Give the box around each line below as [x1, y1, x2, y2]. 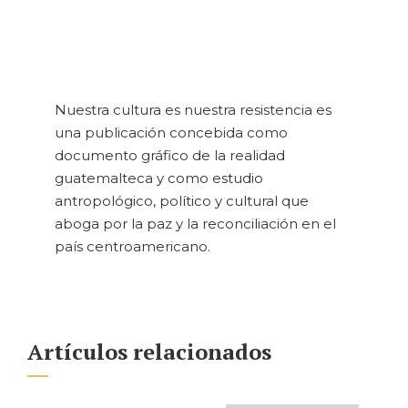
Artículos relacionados [27, 337, 271, 367]
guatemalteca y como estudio [55, 169, 263, 188]
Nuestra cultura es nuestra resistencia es [55, 101, 331, 119]
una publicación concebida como [55, 124, 288, 142]
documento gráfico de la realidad [55, 147, 285, 165]
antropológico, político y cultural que [55, 192, 309, 210]
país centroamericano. [55, 238, 210, 256]
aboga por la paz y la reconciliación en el [55, 215, 336, 233]
